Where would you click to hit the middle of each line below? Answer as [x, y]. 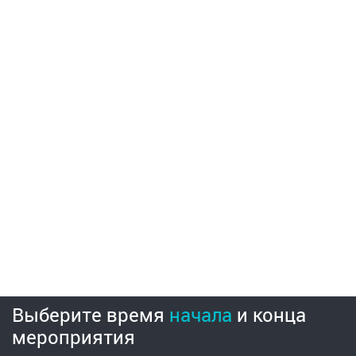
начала [201, 315]
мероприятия [74, 337]
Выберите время [91, 315]
